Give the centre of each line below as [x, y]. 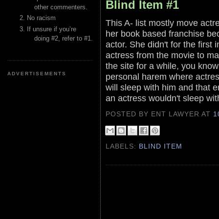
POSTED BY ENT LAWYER [154, 114]
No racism [41, 18]
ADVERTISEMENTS [37, 73]
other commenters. [61, 7]
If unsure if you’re [52, 29]
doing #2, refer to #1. [64, 38]
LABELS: [122, 146]
